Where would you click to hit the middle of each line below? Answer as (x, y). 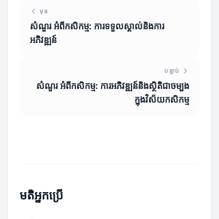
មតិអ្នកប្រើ (41, 195)
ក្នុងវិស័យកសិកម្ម (162, 99)
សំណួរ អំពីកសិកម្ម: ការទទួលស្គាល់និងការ (97, 26)
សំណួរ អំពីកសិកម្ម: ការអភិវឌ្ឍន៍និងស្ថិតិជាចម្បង (113, 86)
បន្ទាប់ (172, 71)
